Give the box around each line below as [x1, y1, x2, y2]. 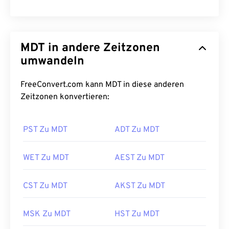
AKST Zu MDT [114, 181, 165, 191]
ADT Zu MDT [114, 125, 159, 135]
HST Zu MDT [114, 209, 159, 219]
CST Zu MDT [23, 181, 67, 191]
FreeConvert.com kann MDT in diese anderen [20, 80, 184, 90]
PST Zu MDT [23, 125, 67, 135]
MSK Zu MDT [23, 209, 71, 219]
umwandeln [20, 54, 84, 69]
